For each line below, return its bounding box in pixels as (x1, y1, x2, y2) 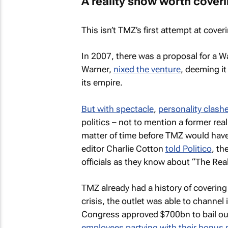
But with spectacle (81, 103, 154, 114)
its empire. (81, 77, 123, 88)
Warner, (81, 64, 113, 74)
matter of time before (81, 130, 165, 140)
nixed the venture (113, 64, 181, 74)
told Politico (165, 143, 212, 154)
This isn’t (81, 24, 118, 35)
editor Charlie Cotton (81, 143, 165, 154)
